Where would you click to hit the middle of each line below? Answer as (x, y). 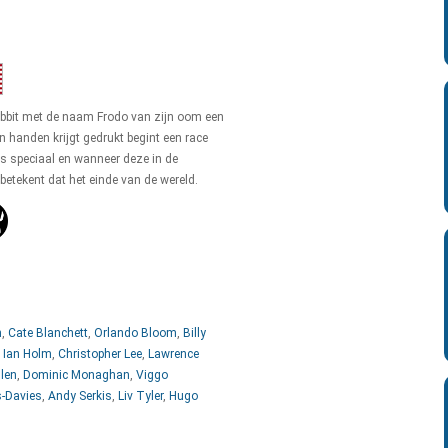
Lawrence (173, 354)
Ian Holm (27, 354)
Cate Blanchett (48, 333)
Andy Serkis (80, 396)
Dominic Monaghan (76, 375)
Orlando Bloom (135, 333)
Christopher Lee (100, 354)
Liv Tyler (140, 396)
